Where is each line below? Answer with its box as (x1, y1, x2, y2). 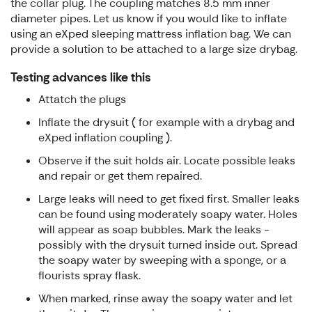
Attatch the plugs (38, 92, 126, 107)
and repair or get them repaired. (38, 169, 202, 184)
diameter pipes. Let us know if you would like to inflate (10, 11, 287, 26)
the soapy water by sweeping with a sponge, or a (38, 253, 286, 268)
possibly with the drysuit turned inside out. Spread (38, 237, 297, 253)
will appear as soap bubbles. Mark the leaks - (38, 222, 270, 237)
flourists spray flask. (38, 268, 141, 283)
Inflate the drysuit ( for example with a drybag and (38, 115, 295, 130)
